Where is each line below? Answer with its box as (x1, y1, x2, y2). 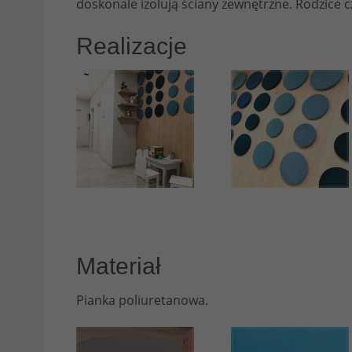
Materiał (76, 253, 161, 280)
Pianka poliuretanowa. (76, 291, 208, 310)
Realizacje (76, 33, 187, 60)
